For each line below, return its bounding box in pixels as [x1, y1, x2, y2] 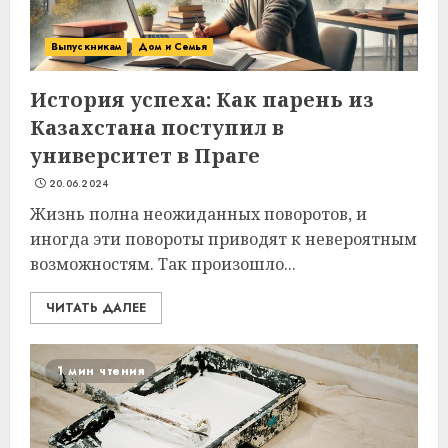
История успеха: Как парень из [30, 86, 374, 113]
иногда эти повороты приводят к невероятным [30, 228, 417, 250]
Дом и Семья [138, 39, 208, 54]
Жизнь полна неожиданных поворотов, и [30, 203, 367, 225]
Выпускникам [51, 39, 122, 54]
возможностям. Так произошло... [30, 253, 296, 275]
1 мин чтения [57, 362, 144, 380]
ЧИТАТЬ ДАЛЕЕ [46, 299, 146, 317]
